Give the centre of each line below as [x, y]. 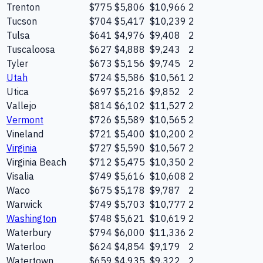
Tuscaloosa [31, 49]
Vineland [25, 134]
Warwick [24, 204]
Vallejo [21, 105]
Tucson [22, 21]
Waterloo [26, 246]
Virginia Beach [36, 162]
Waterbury [29, 232]
